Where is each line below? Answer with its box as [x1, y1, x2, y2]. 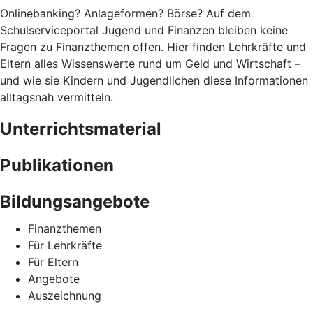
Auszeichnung [28, 288, 101, 303]
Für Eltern [28, 254, 78, 269]
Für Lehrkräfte [28, 238, 102, 252]
